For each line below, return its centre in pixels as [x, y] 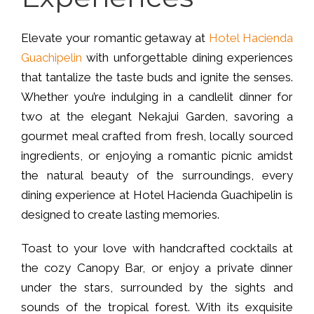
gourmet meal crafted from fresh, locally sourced [157, 136]
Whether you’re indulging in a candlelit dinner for [157, 96]
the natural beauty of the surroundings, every [157, 175]
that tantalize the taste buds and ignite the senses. [157, 77]
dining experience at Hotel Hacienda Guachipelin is [157, 194]
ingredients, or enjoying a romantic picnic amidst [157, 155]
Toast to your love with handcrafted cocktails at [157, 248]
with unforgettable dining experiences [187, 57]
